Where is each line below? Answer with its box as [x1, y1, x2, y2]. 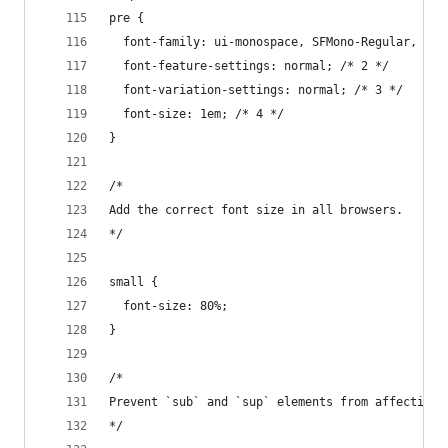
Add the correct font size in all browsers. [109, 203, 403, 217]
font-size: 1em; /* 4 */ [109, 107, 284, 121]
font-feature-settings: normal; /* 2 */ [109, 59, 389, 73]
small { [109, 275, 158, 289]
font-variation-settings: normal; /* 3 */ [109, 83, 403, 97]
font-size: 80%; [109, 299, 228, 313]
